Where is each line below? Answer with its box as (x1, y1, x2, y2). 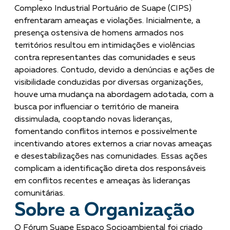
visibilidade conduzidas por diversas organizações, (14, 78, 203, 87)
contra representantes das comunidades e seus (14, 53, 196, 62)
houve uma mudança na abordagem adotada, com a (14, 90, 214, 99)
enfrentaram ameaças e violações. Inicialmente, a (14, 16, 200, 25)
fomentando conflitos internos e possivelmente (14, 127, 197, 136)
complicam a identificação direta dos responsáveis (14, 164, 206, 173)
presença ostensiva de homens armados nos (14, 29, 184, 37)
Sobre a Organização (14, 201, 195, 220)
